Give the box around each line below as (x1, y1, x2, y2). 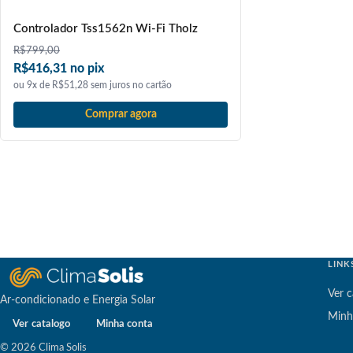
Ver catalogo (13, 319, 71, 329)
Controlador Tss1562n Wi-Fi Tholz (13, 23, 198, 35)
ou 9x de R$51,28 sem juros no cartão (13, 80, 172, 90)
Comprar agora (84, 109, 157, 120)
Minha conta (95, 319, 153, 329)
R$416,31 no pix (13, 62, 105, 75)
